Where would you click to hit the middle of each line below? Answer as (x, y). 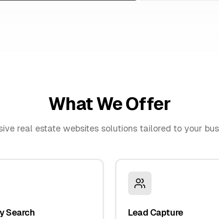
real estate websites (58, 128)
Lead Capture (156, 212)
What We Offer (109, 104)
